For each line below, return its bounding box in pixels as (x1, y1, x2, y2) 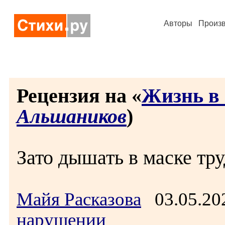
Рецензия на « (17, 84, 142, 107)
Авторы (164, 19, 192, 28)
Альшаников (17, 105, 127, 128)
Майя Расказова (17, 189, 141, 209)
